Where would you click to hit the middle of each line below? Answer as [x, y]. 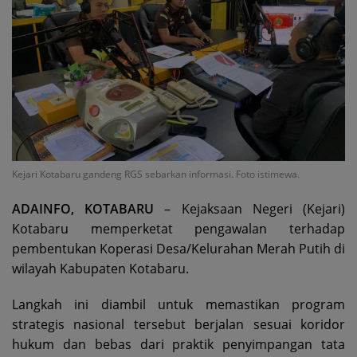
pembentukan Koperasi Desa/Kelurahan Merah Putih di [178, 249]
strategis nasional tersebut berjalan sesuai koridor [178, 325]
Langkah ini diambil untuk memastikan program [178, 305]
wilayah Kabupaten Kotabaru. [100, 269]
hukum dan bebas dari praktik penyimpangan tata [178, 345]
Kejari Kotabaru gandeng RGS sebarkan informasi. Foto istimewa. [156, 175]
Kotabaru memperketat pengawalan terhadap [178, 229]
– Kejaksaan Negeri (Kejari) [250, 209]
